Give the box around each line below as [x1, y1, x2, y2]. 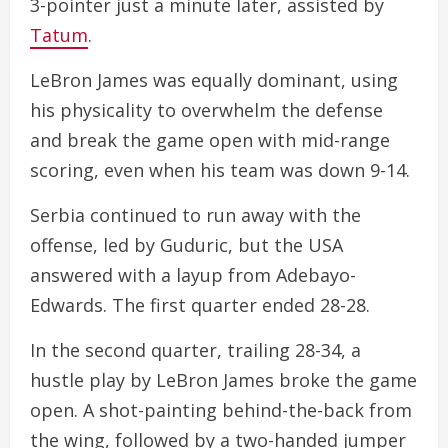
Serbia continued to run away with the [30, 202, 361, 227]
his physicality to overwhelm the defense [30, 97, 383, 122]
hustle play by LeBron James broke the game [30, 367, 417, 392]
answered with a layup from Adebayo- [30, 262, 356, 287]
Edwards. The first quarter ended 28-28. [30, 292, 370, 317]
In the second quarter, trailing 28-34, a [30, 337, 361, 362]
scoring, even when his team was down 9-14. [30, 157, 410, 182]
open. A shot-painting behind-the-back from [30, 397, 412, 422]
